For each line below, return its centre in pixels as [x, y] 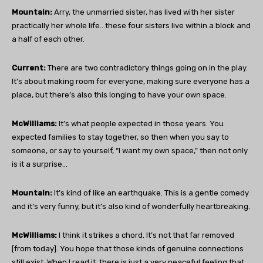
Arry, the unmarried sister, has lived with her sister [144, 12]
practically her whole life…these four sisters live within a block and [131, 26]
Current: [30, 68]
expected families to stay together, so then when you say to [120, 137]
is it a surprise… [40, 164]
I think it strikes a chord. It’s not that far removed [146, 235]
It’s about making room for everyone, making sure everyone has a [131, 82]
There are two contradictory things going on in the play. [148, 68]
